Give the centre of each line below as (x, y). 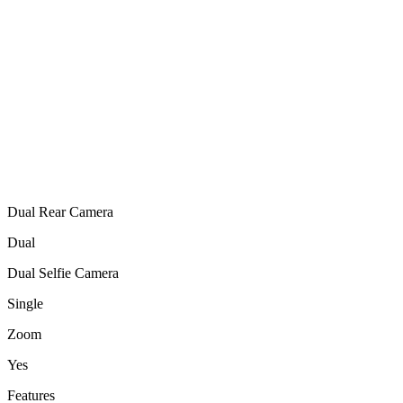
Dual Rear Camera (60, 211)
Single (25, 303)
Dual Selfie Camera (63, 273)
